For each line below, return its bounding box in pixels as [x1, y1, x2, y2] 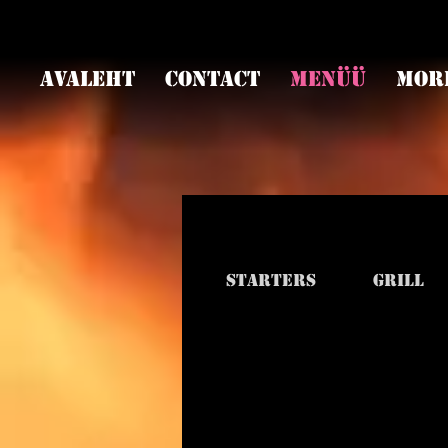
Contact [165, 66, 260, 92]
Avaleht [40, 66, 135, 92]
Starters [225, 270, 316, 291]
